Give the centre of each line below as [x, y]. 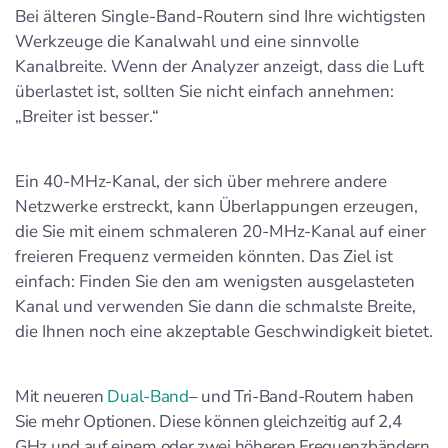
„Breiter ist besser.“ [87, 116]
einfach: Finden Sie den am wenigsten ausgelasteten [215, 281]
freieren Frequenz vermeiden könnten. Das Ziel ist [204, 256]
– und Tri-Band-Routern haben [301, 396]
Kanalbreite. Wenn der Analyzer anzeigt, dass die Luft [219, 66]
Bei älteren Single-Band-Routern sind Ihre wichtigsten [220, 16]
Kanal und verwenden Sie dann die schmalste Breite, [215, 306]
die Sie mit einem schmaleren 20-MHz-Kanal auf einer [220, 231]
